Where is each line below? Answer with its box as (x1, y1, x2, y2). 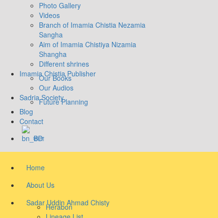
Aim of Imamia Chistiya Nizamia (39, 39, 136, 49)
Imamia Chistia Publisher (19, 68, 96, 78)
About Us (26, 180, 54, 190)
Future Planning (39, 96, 88, 107)
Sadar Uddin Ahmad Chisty (26, 197, 109, 207)
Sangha (39, 29, 63, 39)
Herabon (46, 201, 73, 212)
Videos (39, 10, 60, 20)
